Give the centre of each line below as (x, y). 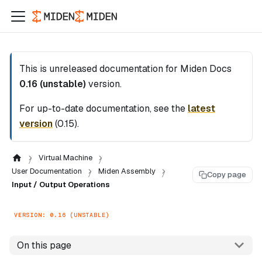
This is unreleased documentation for (100, 69)
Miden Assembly (127, 171)
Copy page (227, 175)
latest (201, 108)
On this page (44, 245)
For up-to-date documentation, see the (104, 108)
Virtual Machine (65, 158)
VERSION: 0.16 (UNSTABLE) (62, 215)
